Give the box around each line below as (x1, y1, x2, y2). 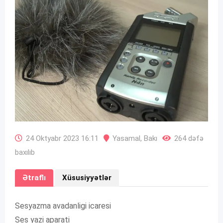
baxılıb (15, 148, 35, 157)
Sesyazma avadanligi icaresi (15, 201, 111, 211)
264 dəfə (174, 134, 204, 143)
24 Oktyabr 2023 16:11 (26, 134, 99, 143)
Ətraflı (22, 173, 46, 183)
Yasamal (112, 134, 140, 143)
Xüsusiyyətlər (62, 173, 111, 183)
